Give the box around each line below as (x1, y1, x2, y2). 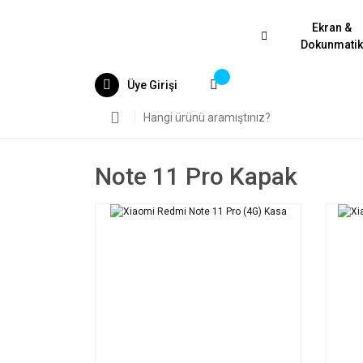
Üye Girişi (127, 78, 177, 92)
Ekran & (312, 21, 352, 34)
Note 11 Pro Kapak (95, 162, 297, 190)
